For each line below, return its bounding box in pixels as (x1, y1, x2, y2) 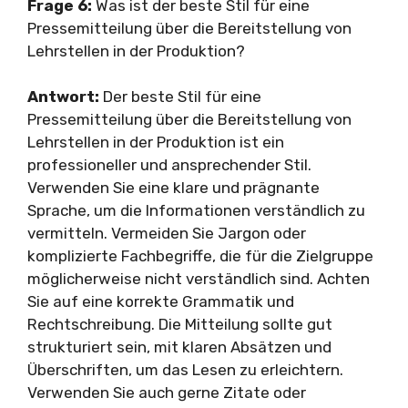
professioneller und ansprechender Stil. (27, 156, 311, 174)
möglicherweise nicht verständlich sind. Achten (27, 270, 370, 288)
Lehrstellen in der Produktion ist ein (27, 133, 284, 151)
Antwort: (27, 87, 99, 106)
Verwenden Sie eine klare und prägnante (27, 178, 320, 197)
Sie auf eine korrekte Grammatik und (27, 292, 294, 311)
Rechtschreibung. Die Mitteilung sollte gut (27, 315, 332, 333)
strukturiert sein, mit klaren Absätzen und (27, 338, 331, 356)
